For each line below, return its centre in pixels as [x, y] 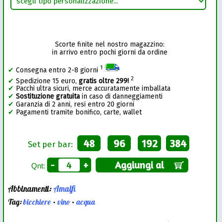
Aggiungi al [142, 165]
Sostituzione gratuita [48, 97]
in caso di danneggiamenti [121, 97]
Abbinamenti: [31, 189]
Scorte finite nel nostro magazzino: [110, 45]
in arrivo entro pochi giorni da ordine [110, 53]
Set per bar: [52, 144]
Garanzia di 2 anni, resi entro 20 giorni [74, 105]
